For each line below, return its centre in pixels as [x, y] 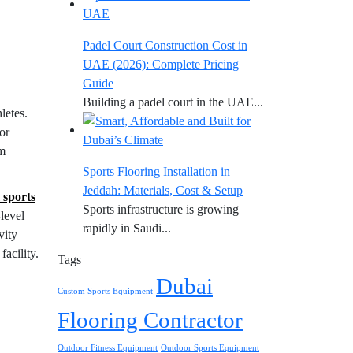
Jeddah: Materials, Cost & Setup [163, 190]
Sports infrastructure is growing [161, 209]
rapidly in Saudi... [127, 228]
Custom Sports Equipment [105, 291]
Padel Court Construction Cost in [165, 45]
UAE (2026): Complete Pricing [161, 64]
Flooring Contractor [150, 320]
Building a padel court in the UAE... [173, 102]
